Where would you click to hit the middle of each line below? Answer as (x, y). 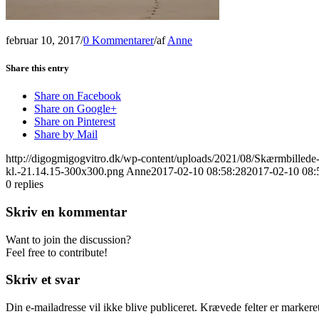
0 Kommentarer (119, 40)
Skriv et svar (43, 280)
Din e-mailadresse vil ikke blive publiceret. (101, 308)
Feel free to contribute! (57, 252)
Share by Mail (66, 135)
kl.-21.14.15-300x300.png (65, 172)
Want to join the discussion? (68, 239)
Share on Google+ (75, 109)
